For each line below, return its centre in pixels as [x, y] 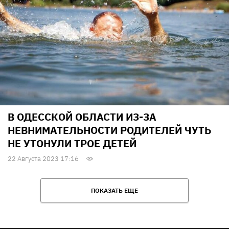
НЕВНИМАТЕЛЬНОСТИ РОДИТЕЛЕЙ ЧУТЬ [109, 130]
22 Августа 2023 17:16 [43, 159]
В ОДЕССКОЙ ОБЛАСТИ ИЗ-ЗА [82, 117]
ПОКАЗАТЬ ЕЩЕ [114, 191]
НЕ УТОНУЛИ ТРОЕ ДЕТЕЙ [72, 144]
